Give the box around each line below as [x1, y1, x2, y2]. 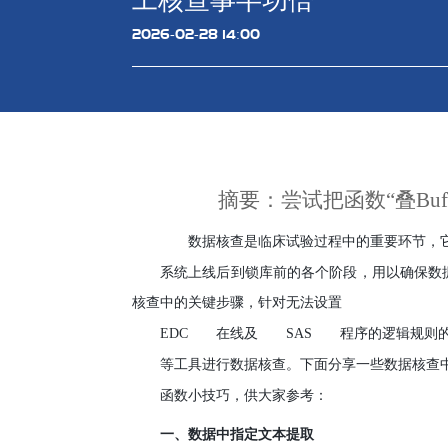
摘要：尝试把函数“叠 [217, 188, 416, 212]
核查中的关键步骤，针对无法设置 [132, 295, 342, 310]
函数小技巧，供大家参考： [160, 388, 328, 403]
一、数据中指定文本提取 [160, 427, 314, 442]
